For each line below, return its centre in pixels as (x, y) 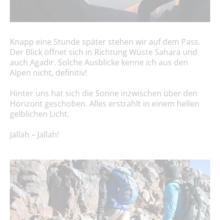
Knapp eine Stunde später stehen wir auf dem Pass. (105, 42)
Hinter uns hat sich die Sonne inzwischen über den (104, 94)
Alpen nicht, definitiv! (48, 73)
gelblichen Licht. (40, 114)
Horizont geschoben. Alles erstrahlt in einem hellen (105, 104)
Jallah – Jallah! (34, 135)
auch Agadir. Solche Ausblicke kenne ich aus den (99, 63)
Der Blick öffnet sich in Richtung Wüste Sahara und (104, 52)
